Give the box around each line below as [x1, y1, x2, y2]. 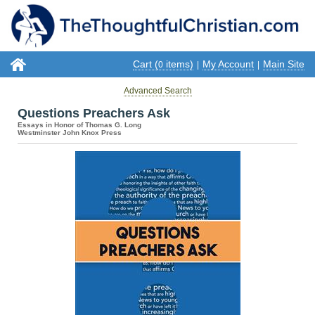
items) [163, 58, 193, 70]
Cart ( [133, 58, 158, 70]
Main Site [263, 58, 304, 70]
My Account [202, 58, 254, 70]
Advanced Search [123, 85, 192, 96]
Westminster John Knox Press [18, 128, 122, 136]
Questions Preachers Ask [18, 105, 170, 120]
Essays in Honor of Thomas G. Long [18, 120, 141, 129]
